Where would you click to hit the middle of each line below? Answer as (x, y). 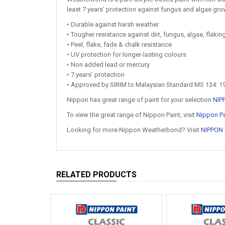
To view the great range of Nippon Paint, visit (132, 115)
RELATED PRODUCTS (96, 175)
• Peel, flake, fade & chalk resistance (119, 44)
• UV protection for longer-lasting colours (127, 54)
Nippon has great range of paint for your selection (140, 100)
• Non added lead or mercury (108, 65)
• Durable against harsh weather (113, 24)
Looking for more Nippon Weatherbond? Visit (134, 130)
